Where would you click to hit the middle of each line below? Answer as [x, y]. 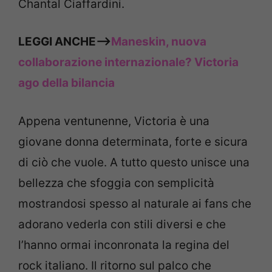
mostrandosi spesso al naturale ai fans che [135, 203]
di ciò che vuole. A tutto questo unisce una [134, 162]
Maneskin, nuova [159, 42]
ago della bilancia [66, 83]
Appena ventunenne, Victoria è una [114, 121]
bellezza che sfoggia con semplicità [116, 183]
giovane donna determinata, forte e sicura [133, 141]
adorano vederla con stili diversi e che [122, 224]
